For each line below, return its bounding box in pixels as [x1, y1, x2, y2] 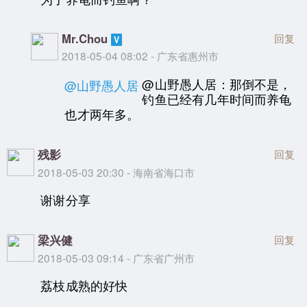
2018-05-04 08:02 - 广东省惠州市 [62, 48, 219, 64]
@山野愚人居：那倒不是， [142, 75, 292, 93]
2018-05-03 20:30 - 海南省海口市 [38, 164, 195, 180]
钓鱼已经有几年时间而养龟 [142, 90, 292, 108]
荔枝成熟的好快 [40, 277, 128, 295]
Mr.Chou [62, 30, 108, 47]
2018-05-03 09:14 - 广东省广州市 [38, 249, 195, 265]
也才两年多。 [64, 105, 140, 123]
